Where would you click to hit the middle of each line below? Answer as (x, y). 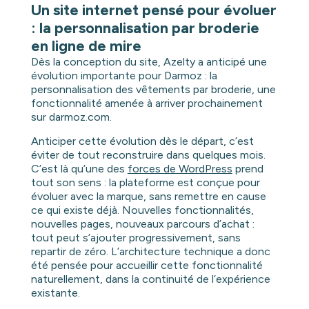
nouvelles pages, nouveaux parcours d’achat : (142, 223)
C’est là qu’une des (79, 168)
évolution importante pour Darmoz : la (124, 75)
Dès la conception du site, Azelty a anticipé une (149, 61)
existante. (55, 292)
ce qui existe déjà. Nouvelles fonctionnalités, (142, 210)
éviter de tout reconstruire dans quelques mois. (148, 154)
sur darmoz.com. (71, 117)
